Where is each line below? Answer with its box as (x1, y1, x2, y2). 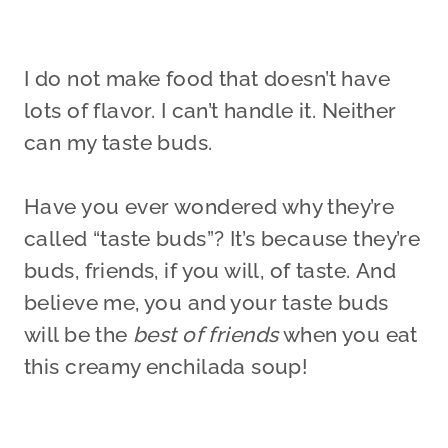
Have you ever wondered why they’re (24, 194, 395, 220)
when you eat (278, 322, 418, 348)
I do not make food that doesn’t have (24, 66, 391, 92)
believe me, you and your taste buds (24, 290, 389, 316)
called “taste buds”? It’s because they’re (24, 226, 421, 252)
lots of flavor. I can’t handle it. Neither (24, 98, 397, 124)
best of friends (133, 322, 279, 348)
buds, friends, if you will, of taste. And (24, 258, 397, 284)
